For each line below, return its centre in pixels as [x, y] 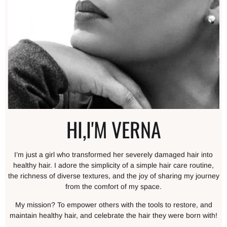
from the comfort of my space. [113, 187]
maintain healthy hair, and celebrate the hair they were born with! [113, 215]
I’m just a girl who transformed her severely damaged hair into [113, 155]
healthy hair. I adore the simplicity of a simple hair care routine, [113, 165]
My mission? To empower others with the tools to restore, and [113, 204]
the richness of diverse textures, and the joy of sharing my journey [113, 176]
